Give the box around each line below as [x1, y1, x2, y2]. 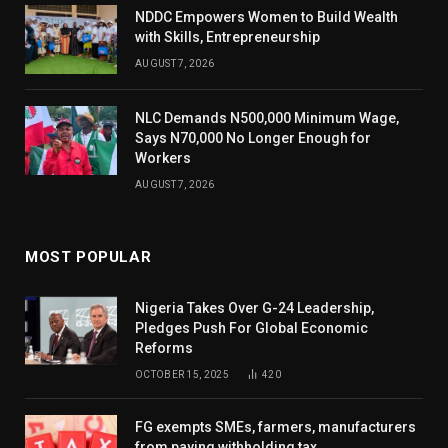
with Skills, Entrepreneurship [135, 28, 320, 45]
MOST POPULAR [25, 247, 152, 266]
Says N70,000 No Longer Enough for [135, 129, 371, 146]
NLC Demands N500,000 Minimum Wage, [135, 109, 399, 126]
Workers [135, 149, 191, 166]
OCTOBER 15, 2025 [135, 368, 229, 380]
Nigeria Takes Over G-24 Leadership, [135, 299, 374, 316]
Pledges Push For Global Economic [135, 319, 368, 336]
